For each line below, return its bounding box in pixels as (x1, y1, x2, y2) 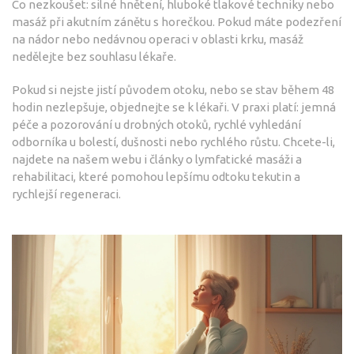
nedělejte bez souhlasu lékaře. (12, 50, 176, 64)
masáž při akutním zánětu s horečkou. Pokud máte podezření (12, 15, 341, 29)
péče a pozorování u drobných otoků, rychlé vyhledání (12, 118, 301, 132)
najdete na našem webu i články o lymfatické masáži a (12, 153, 302, 167)
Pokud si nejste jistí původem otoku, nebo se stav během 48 (12, 83, 334, 97)
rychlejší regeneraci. (12, 187, 121, 201)
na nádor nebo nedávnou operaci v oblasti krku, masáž (12, 32, 303, 47)
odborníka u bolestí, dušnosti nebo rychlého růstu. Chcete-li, (12, 135, 335, 149)
